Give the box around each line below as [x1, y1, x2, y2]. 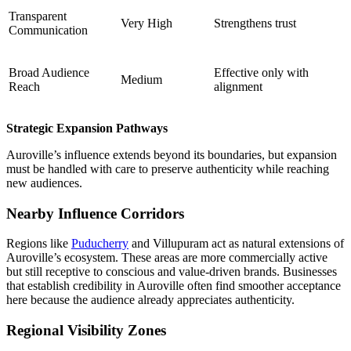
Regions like [6, 237, 71, 251]
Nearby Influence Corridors [6, 204, 184, 222]
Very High [121, 16, 172, 30]
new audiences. [6, 176, 82, 190]
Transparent [9, 9, 67, 23]
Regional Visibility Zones [6, 322, 166, 339]
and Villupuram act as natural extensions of [128, 237, 344, 251]
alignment [214, 80, 262, 93]
